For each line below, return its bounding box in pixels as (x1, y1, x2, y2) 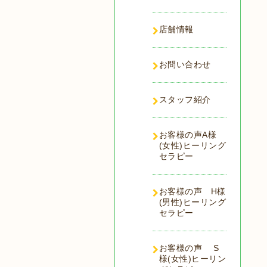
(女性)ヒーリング (159, 141, 226, 150)
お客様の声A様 (159, 130, 216, 139)
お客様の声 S (159, 243, 219, 253)
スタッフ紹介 (159, 95, 211, 104)
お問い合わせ (159, 60, 211, 69)
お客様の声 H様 (159, 187, 226, 196)
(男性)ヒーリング (159, 197, 226, 207)
